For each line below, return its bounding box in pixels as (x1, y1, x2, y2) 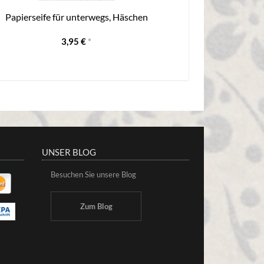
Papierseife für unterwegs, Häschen (5, 11, 148, 23)
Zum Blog (80, 202, 113, 212)
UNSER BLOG (42, 147, 96, 158)
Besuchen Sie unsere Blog (51, 170, 136, 180)
